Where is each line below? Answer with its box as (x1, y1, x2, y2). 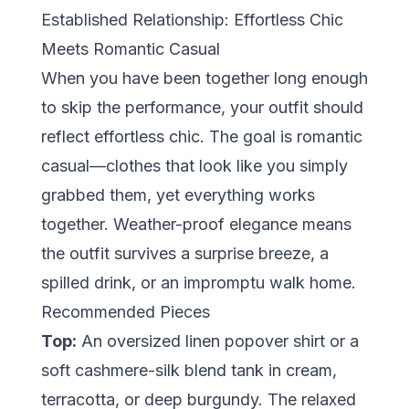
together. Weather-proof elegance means (40, 215, 351, 235)
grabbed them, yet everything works (40, 185, 315, 205)
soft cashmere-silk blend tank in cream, (40, 361, 337, 381)
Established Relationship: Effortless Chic (40, 10, 343, 30)
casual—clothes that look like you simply (40, 156, 348, 176)
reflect (40, 127, 94, 147)
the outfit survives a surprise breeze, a (40, 244, 329, 264)
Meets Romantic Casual (40, 39, 220, 59)
